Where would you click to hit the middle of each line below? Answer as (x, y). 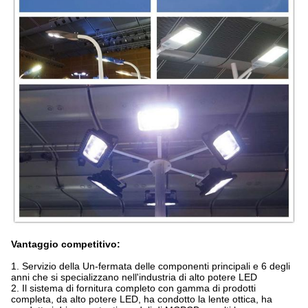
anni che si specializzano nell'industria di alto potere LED (134, 277)
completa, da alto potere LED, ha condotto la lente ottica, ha (142, 299)
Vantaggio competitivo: (66, 244)
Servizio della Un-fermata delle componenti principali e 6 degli (156, 266)
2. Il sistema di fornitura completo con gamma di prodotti (133, 288)
